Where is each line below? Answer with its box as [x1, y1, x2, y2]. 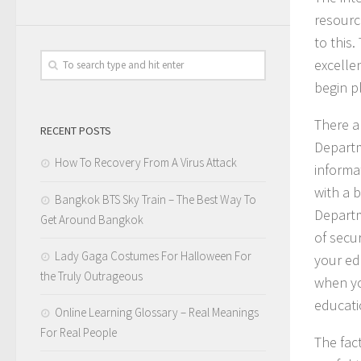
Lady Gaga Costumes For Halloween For [55, 247, 251, 263]
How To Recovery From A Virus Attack [55, 154, 237, 170]
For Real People [40, 324, 117, 340]
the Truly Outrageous [40, 268, 143, 284]
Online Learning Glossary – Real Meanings [55, 304, 259, 320]
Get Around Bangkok [40, 211, 143, 227]
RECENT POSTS [40, 122, 111, 138]
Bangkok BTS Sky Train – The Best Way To [55, 191, 256, 207]
